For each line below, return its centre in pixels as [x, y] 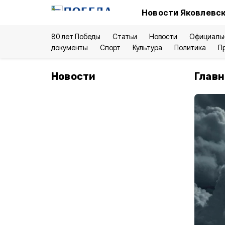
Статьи [125, 36]
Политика [190, 47]
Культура [147, 47]
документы [70, 47]
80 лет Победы [76, 36]
